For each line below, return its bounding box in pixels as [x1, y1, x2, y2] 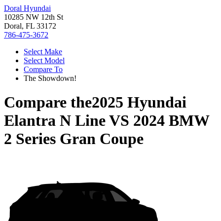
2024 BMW [133, 111, 209, 130]
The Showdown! [24, 74, 76, 82]
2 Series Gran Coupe [4, 130, 144, 148]
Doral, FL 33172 [4, 22, 56, 30]
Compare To [24, 65, 63, 74]
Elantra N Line [4, 111, 106, 130]
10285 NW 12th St [4, 13, 63, 21]
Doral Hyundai [4, 4, 51, 12]
